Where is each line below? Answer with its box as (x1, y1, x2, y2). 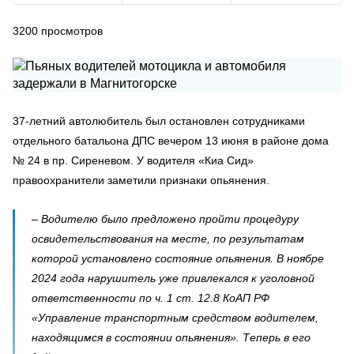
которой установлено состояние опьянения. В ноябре (32, 252, 324, 265)
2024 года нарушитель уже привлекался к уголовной (32, 272, 314, 284)
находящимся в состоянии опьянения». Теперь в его (32, 331, 311, 344)
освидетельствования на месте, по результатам (32, 232, 304, 245)
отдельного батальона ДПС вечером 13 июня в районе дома (13, 134, 329, 147)
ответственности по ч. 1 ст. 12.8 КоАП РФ (32, 292, 269, 304)
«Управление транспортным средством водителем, (32, 311, 318, 324)
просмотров (41, 24, 103, 37)
